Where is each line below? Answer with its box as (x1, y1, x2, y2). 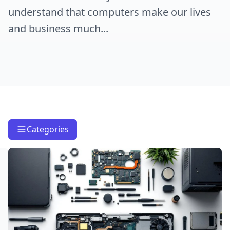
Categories (27, 124, 69, 135)
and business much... (8, 22, 108, 35)
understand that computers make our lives (8, 5, 211, 19)
